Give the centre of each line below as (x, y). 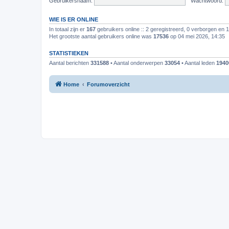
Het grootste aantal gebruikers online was (101, 36)
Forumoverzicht (108, 84)
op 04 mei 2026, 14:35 (197, 36)
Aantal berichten (70, 63)
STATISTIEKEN (69, 53)
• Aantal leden (198, 63)
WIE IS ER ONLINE (74, 19)
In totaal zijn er (68, 29)
